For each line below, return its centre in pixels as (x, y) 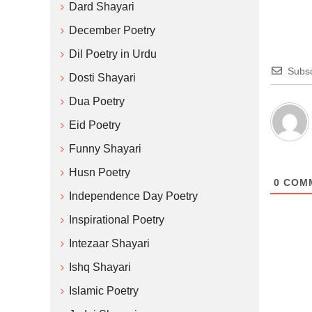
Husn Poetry (100, 172)
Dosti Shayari (102, 78)
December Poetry (112, 30)
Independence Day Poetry (133, 196)
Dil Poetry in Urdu (113, 54)
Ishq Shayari (100, 267)
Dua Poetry (97, 101)
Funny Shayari (105, 149)
